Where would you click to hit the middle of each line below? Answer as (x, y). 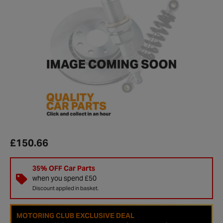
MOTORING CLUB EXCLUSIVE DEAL (75, 215)
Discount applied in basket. (65, 188)
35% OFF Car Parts (63, 168)
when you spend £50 (64, 178)
